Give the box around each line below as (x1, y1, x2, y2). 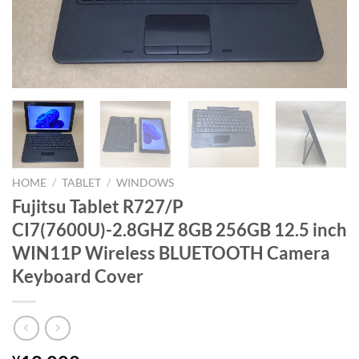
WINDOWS (116, 175, 175, 189)
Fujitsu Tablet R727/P (12, 195, 184, 217)
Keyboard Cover (12, 264, 143, 287)
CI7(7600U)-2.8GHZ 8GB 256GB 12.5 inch (12, 218, 347, 240)
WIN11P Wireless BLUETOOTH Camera (12, 241, 330, 264)
